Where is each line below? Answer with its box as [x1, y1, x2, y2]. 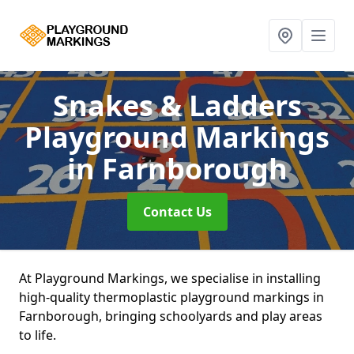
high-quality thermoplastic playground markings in [19, 288, 324, 306]
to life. [19, 326, 56, 344]
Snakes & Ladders [52, 86, 302, 125]
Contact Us [142, 203, 212, 220]
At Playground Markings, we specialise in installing [19, 269, 321, 287]
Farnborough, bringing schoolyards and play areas [19, 307, 322, 325]
